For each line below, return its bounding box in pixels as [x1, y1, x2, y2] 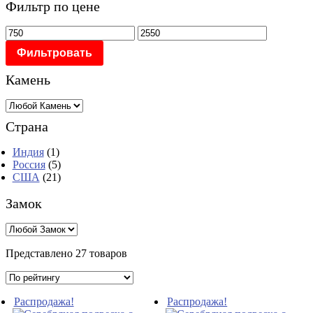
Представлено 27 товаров [6, 247, 127, 259]
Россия [12, 158, 45, 170]
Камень [6, 71, 50, 87]
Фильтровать [17, 46, 92, 59]
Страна [6, 118, 48, 134]
